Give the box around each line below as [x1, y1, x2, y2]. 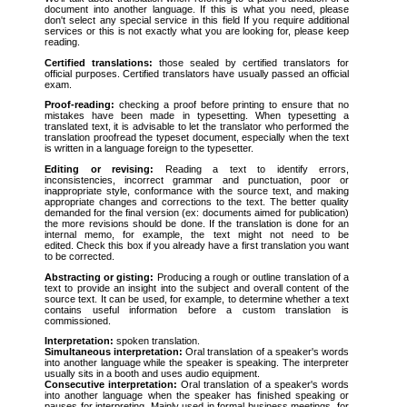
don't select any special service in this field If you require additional [45, 14, 349, 25]
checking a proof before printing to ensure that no [114, 99, 349, 111]
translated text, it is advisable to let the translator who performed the [45, 121, 349, 133]
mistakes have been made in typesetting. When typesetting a [45, 110, 349, 122]
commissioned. [45, 314, 111, 326]
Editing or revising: [45, 163, 154, 174]
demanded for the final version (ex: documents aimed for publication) [45, 206, 349, 218]
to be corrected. [45, 250, 114, 262]
